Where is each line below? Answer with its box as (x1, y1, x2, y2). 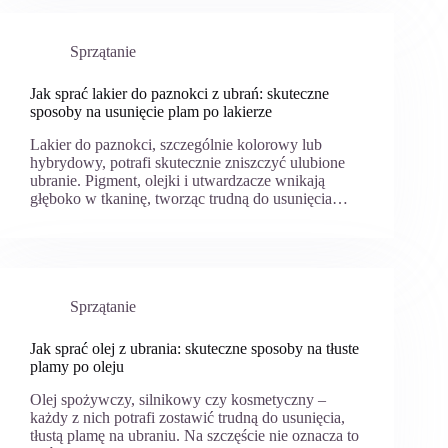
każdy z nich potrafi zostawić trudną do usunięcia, (30, 408, 345, 426)
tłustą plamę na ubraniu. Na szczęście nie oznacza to (30, 426, 359, 444)
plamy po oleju (30, 357, 124, 375)
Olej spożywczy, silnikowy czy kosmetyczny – (30, 390, 326, 408)
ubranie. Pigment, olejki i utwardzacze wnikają (30, 171, 325, 189)
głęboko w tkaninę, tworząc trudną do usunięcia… (30, 189, 348, 207)
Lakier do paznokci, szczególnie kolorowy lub (30, 135, 322, 153)
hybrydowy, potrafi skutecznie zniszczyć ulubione (30, 153, 345, 171)
